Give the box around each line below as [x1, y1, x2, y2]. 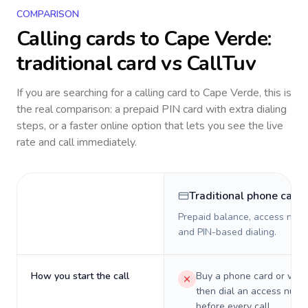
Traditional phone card [189, 188, 303, 203]
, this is [259, 85, 291, 100]
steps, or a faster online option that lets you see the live [16, 118, 283, 133]
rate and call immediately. [16, 135, 137, 150]
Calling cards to [16, 25, 164, 53]
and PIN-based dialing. [178, 225, 276, 239]
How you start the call [31, 269, 129, 283]
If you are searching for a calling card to [16, 85, 203, 100]
